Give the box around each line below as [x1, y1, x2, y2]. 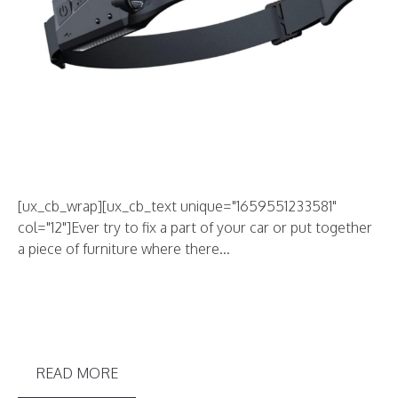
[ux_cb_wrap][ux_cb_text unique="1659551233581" [18, 196, 337, 215]
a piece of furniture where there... [18, 239, 230, 258]
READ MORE [36, 363, 118, 382]
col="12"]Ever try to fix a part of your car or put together [18, 218, 372, 236]
